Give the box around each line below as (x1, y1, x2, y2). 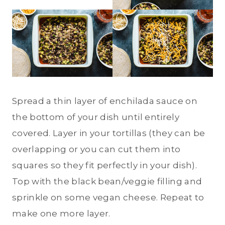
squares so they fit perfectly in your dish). (12, 160, 197, 170)
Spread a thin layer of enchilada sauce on (12, 95, 197, 106)
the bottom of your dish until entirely (12, 111, 179, 122)
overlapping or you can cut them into (12, 144, 181, 154)
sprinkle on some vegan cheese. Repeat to (12, 192, 204, 202)
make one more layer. (12, 208, 110, 218)
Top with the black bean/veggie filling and (12, 176, 202, 186)
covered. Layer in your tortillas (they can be (12, 128, 205, 138)
